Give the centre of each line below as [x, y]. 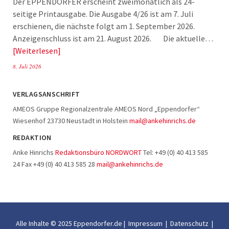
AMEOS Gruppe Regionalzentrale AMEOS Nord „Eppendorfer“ [106, 109]
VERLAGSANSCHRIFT [47, 94]
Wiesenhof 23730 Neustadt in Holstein [71, 120]
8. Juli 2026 [27, 66]
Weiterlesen [37, 50]
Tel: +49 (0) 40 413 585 [175, 152]
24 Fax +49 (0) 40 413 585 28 [55, 164]
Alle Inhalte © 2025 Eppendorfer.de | [71, 223]
